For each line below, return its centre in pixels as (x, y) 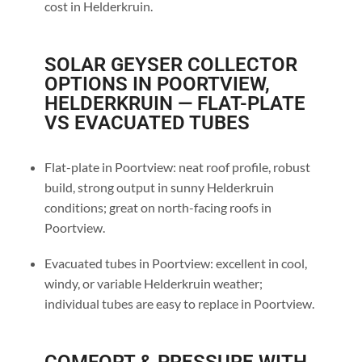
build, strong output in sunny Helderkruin (159, 187)
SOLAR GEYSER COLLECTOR (170, 65)
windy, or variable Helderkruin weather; (153, 283)
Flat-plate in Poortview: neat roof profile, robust (177, 167)
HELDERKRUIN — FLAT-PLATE (175, 104)
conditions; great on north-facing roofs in (158, 208)
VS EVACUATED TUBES (147, 123)
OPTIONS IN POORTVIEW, (157, 84)
